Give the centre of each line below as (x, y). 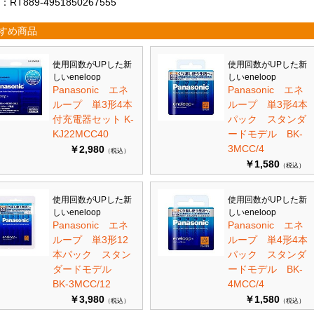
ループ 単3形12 (90, 240)
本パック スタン (92, 254)
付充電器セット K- (93, 119)
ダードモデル (87, 269)
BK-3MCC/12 (82, 284)
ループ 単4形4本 (268, 240)
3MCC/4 (246, 149)
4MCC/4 (246, 284)
